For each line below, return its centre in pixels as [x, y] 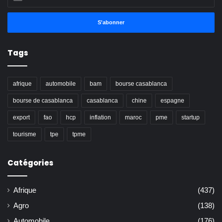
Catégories [30, 163]
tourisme [25, 134]
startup [191, 117]
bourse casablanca [141, 83]
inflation [100, 117]
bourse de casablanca [43, 100]
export [21, 117]
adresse [20, 12]
